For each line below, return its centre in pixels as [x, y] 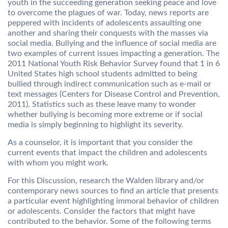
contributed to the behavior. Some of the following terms [109, 221]
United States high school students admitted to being [102, 74]
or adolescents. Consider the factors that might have [101, 211]
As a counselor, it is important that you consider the [100, 142]
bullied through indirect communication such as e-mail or [109, 84]
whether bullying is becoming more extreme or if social [105, 115]
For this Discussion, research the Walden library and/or [106, 181]
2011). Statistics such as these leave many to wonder [102, 104]
